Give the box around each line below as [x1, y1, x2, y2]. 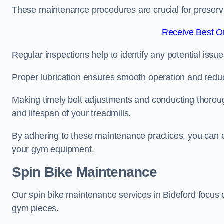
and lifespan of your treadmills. [12, 108, 131, 118]
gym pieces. [12, 203, 59, 213]
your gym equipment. [12, 144, 94, 154]
